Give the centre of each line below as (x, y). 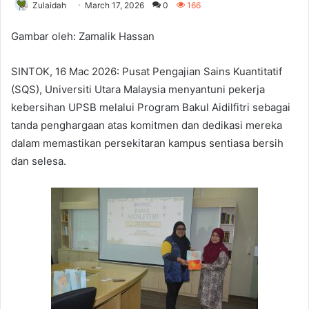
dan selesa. (39, 161)
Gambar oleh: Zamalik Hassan (83, 36)
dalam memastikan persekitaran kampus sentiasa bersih (147, 143)
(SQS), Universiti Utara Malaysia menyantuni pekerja (138, 89)
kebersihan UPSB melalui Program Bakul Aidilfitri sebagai (151, 107)
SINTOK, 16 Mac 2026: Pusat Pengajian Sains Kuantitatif (147, 71)
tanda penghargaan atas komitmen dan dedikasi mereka (147, 125)
